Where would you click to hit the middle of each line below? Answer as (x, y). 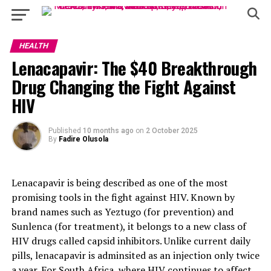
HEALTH (34, 46)
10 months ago (108, 131)
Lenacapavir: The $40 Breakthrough (134, 68)
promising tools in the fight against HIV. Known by (123, 197)
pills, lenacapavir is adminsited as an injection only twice (135, 255)
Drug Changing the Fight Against (123, 87)
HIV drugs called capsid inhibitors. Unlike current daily (131, 241)
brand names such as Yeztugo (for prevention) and (122, 212)
